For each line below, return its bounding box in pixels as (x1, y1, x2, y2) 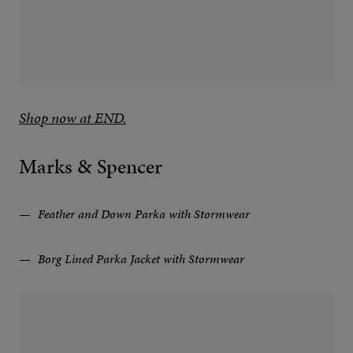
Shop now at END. (19, 107, 126, 129)
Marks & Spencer (19, 153, 162, 181)
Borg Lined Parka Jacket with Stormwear (35, 250, 244, 269)
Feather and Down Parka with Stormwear (35, 205, 250, 224)
